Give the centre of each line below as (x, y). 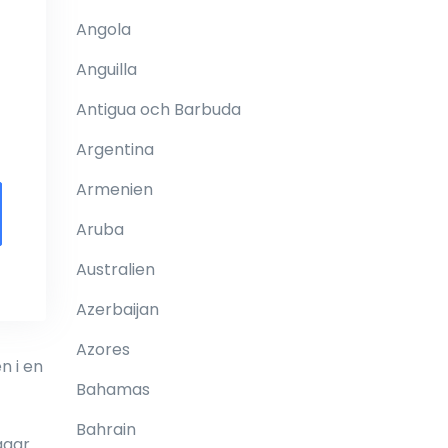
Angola (103, 29)
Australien (115, 269)
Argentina (115, 149)
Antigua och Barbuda (158, 109)
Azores (103, 349)
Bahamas (113, 389)
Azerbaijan (117, 309)
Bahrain (106, 429)
